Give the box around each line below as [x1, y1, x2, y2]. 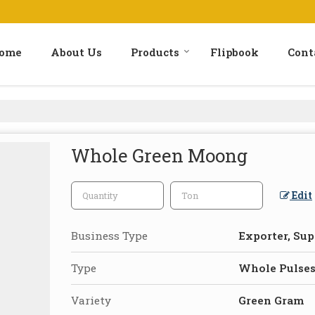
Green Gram [238, 292, 304, 307]
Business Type [71, 228, 148, 243]
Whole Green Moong [71, 143, 247, 167]
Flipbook [210, 44, 259, 59]
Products [131, 44, 179, 59]
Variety [71, 292, 111, 307]
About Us [51, 44, 102, 59]
